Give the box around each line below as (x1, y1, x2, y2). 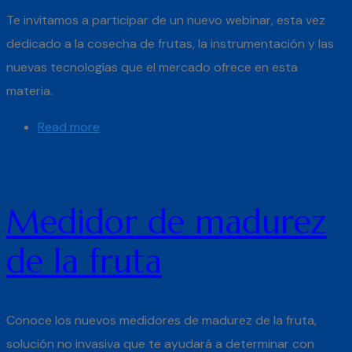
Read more (38, 119, 100, 136)
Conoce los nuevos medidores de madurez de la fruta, (6, 312, 317, 329)
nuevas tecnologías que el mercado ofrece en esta (6, 59, 298, 76)
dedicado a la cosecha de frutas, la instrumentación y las (6, 35, 334, 53)
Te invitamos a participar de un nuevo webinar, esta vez (6, 12, 325, 29)
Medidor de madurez (6, 201, 327, 244)
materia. (6, 82, 56, 100)
